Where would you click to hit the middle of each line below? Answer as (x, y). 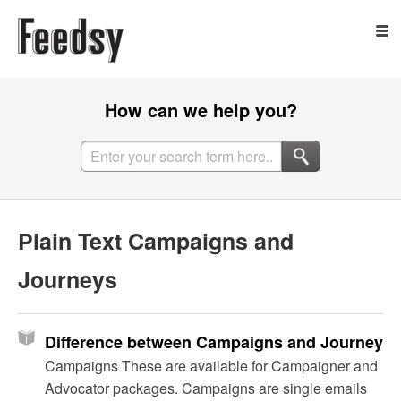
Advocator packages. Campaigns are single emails (206, 388)
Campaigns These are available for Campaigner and (211, 366)
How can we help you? (200, 110)
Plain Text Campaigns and (156, 241)
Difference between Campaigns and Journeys (218, 342)
